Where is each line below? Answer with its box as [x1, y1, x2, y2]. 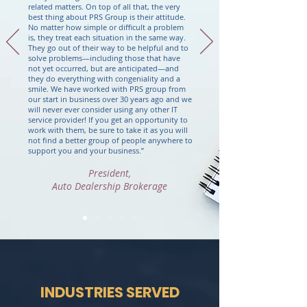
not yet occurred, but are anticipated [28, 63, 158, 73]
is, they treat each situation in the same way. [28, 32, 186, 42]
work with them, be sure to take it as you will [28, 125, 188, 135]
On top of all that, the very [86, 1, 180, 12]
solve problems [28, 53, 82, 63]
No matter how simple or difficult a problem [28, 22, 184, 32]
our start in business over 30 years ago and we [28, 94, 192, 104]
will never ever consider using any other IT [28, 104, 177, 114]
